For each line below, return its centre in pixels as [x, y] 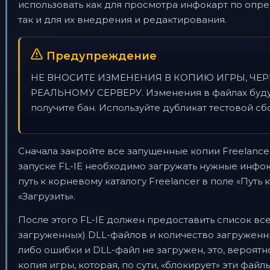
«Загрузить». [47, 196]
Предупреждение [102, 56]
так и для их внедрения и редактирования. [122, 20]
